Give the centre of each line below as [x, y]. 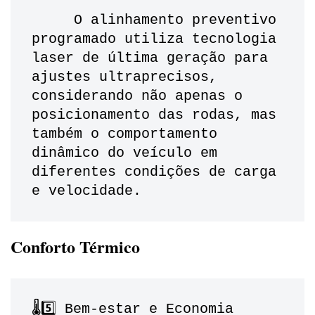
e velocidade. [86, 191]
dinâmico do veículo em [124, 153]
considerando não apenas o [137, 96]
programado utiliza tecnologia [154, 39]
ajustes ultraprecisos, [124, 77]
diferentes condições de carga [154, 172]
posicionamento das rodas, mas [154, 115]
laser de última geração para [150, 58]
